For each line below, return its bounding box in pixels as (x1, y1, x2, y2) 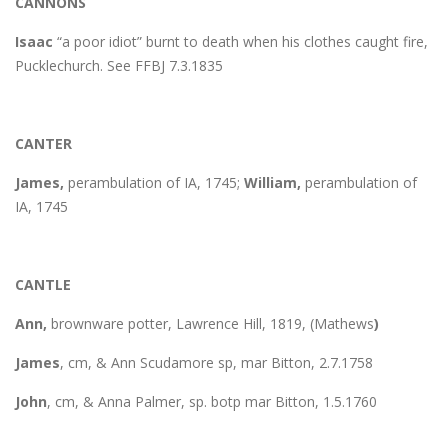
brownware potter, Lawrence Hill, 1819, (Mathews (51, 313, 374, 333)
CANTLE (15, 274, 71, 294)
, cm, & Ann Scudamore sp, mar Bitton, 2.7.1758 (60, 352, 373, 372)
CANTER (15, 133, 72, 153)
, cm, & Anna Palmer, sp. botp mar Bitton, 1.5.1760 (47, 391, 377, 411)
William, (244, 172, 301, 192)
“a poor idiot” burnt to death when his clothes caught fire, (53, 31, 428, 51)
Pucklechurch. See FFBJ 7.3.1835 (15, 55, 223, 75)
